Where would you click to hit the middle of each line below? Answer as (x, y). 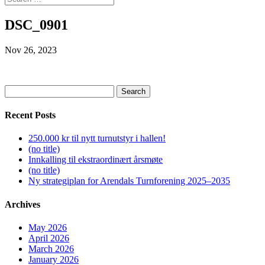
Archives (22, 204)
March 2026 (51, 248)
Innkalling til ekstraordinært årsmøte (96, 160)
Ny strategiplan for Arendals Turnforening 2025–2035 (129, 181)
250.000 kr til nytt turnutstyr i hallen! (97, 138)
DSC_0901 (36, 25)
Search (17, 89)
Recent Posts (30, 115)
